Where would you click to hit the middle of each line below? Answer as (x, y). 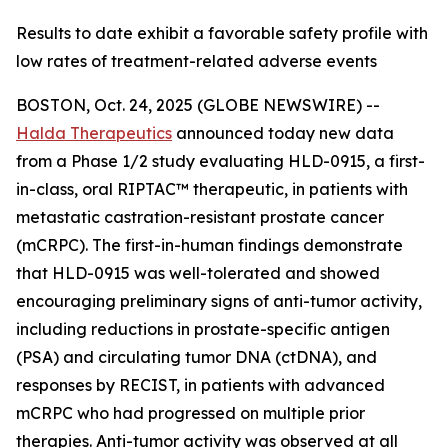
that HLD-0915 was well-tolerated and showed (198, 273)
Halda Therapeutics (94, 133)
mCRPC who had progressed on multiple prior (190, 413)
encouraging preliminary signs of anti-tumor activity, (219, 301)
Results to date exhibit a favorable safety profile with (222, 33)
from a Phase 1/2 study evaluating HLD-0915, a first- (220, 161)
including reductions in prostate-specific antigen (203, 329)
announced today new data (283, 133)
